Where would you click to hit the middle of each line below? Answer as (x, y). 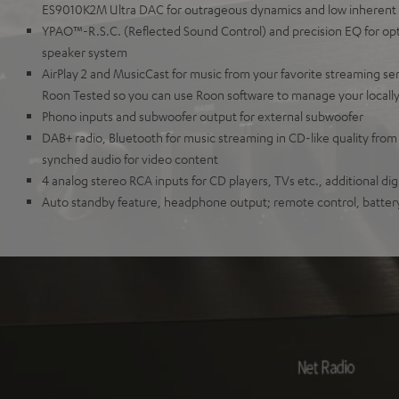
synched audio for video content (130, 159)
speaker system (85, 52)
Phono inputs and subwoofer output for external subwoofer (203, 116)
